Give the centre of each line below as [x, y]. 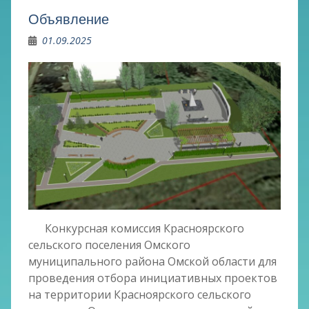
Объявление [68, 19]
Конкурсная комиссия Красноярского [136, 229]
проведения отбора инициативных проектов [152, 278]
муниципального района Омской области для [152, 262]
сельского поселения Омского [109, 245]
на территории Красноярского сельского [139, 295]
